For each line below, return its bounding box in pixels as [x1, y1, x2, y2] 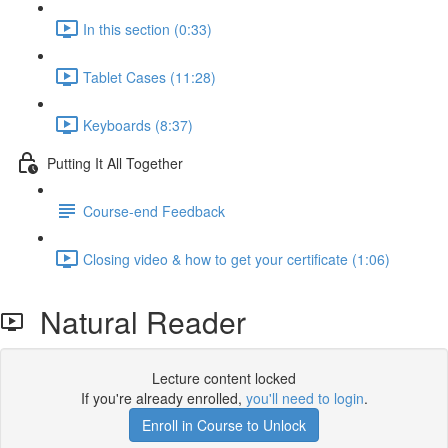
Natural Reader [24, 300, 246, 343]
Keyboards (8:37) [83, 114, 193, 135]
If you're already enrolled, [80, 388, 246, 408]
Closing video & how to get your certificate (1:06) [83, 248, 390, 269]
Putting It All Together [47, 152, 183, 173]
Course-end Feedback [83, 200, 225, 221]
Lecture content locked [152, 368, 296, 388]
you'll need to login [245, 388, 364, 408]
